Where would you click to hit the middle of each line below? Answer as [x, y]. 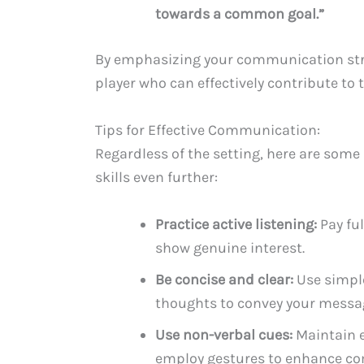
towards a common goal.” [240, 14]
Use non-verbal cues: [224, 334]
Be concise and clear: [224, 279]
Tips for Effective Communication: [208, 130]
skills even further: [156, 178]
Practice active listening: [236, 224]
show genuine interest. [230, 247]
